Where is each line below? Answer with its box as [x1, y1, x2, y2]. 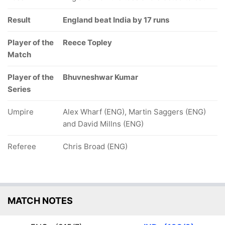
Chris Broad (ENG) [63, 142, 128, 151]
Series [8, 84, 31, 94]
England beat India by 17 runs [63, 15, 169, 25]
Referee [8, 142, 36, 151]
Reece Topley [63, 38, 112, 47]
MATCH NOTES [8, 195, 73, 206]
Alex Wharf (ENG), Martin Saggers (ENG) [63, 107, 206, 117]
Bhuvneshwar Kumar [63, 72, 138, 82]
